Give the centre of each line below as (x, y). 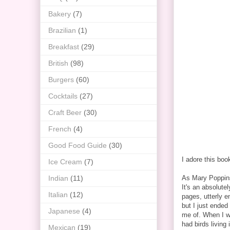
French (60, 129)
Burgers (61, 79)
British (58, 63)
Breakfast (64, 46)
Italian (58, 194)
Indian (58, 178)
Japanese (64, 211)
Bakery (60, 14)
